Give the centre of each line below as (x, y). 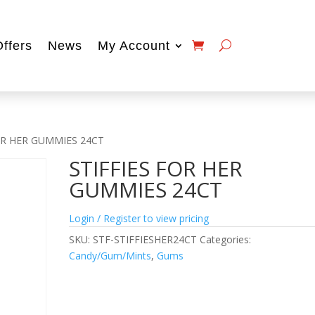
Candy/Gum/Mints (110, 255)
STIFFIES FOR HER (156, 168)
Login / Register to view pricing (139, 218)
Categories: (226, 239)
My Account (134, 45)
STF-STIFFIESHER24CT (145, 239)
